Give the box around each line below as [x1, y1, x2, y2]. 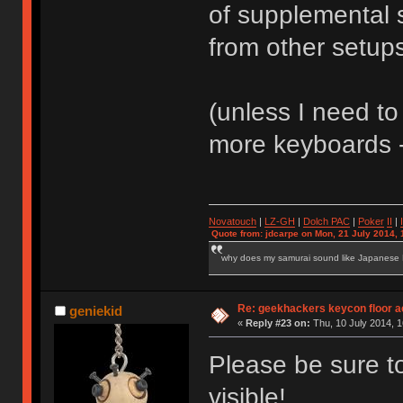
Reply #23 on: [245, 318, 310, 328]
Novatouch [208, 216, 256, 227]
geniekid [68, 302, 122, 318]
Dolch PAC [302, 216, 350, 227]
